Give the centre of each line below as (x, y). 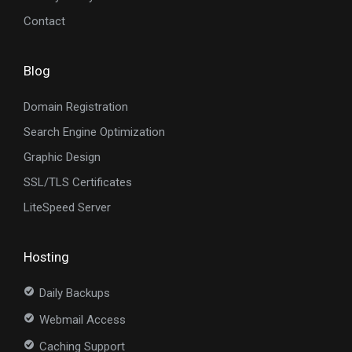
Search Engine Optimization (94, 132)
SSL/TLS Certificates (78, 183)
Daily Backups (75, 293)
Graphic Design (62, 158)
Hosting (46, 257)
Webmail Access (82, 320)
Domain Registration (76, 107)
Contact (44, 21)
